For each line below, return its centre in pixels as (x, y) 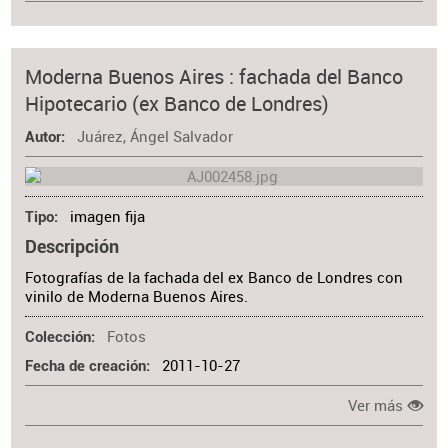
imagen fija (107, 217)
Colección (58, 337)
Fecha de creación (86, 367)
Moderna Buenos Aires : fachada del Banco (214, 76)
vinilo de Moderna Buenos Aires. (137, 296)
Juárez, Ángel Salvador (154, 136)
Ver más (376, 406)
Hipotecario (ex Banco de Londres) (177, 103)
